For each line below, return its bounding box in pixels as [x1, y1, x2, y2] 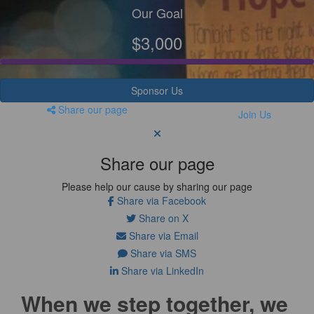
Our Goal [131, 3, 183, 22]
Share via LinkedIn [118, 263, 204, 278]
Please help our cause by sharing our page [62, 179, 252, 193]
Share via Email [125, 228, 198, 243]
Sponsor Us [131, 83, 183, 97]
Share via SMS [128, 245, 196, 260]
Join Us [238, 107, 271, 121]
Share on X [135, 210, 189, 225]
